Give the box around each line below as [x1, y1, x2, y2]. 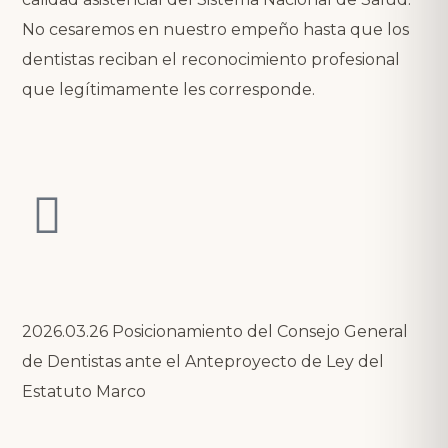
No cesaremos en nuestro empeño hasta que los [22, 19, 409, 39]
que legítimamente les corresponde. [22, 79, 315, 99]
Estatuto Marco [22, 381, 146, 401]
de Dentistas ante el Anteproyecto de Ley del [22, 351, 384, 371]
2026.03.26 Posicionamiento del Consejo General [22, 321, 408, 341]
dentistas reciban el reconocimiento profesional [22, 49, 400, 69]
